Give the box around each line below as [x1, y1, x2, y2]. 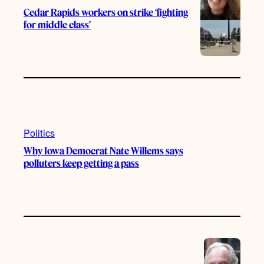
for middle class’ [24, 19, 91, 31]
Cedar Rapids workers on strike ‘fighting [24, 6, 188, 19]
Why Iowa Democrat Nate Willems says [24, 144, 183, 157]
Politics [24, 125, 55, 140]
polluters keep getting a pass [24, 157, 139, 169]
